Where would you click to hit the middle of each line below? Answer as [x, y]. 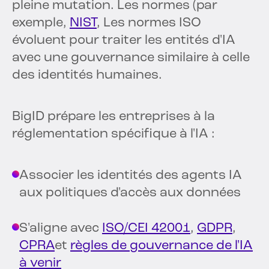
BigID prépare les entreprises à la [113, 117]
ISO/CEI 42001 [146, 229]
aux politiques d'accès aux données [130, 193]
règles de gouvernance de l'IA [162, 246]
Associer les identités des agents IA [131, 176]
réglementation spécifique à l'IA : [113, 134]
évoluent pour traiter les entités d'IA [124, 41]
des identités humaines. [87, 76]
